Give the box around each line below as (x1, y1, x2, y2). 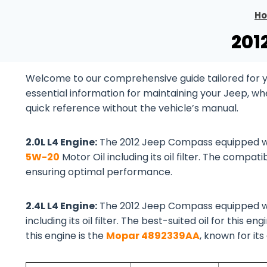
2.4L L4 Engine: (26, 199, 97, 213)
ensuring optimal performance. (26, 165, 172, 179)
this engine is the (26, 229, 106, 243)
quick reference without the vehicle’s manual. (26, 101, 238, 115)
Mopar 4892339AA (106, 229, 200, 243)
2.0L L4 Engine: (26, 135, 97, 149)
